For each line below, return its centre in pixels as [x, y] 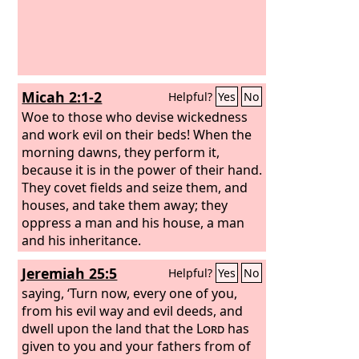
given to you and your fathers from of [137, 346]
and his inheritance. [82, 240]
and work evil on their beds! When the [137, 134]
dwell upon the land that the [109, 328]
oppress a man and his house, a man [133, 222]
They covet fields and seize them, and [135, 187]
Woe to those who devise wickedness [135, 117]
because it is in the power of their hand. [142, 169]
